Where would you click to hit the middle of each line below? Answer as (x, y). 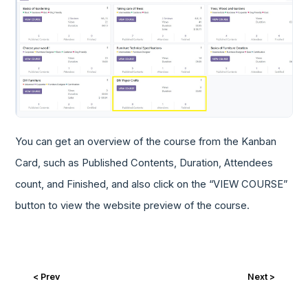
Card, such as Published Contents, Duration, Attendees (144, 163)
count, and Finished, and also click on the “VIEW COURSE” (152, 185)
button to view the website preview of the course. (133, 206)
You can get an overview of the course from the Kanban (146, 142)
